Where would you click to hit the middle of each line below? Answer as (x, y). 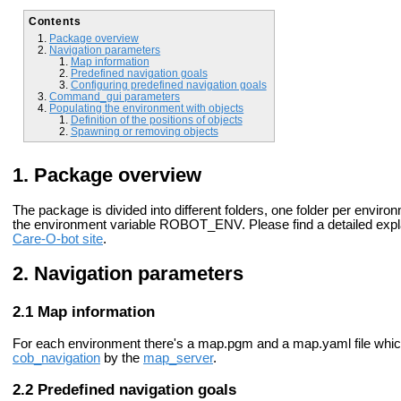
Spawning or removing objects (144, 131)
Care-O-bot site (58, 239)
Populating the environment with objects (147, 107)
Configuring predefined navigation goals (168, 84)
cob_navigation (56, 358)
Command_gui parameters (115, 96)
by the (122, 358)
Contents (55, 21)
